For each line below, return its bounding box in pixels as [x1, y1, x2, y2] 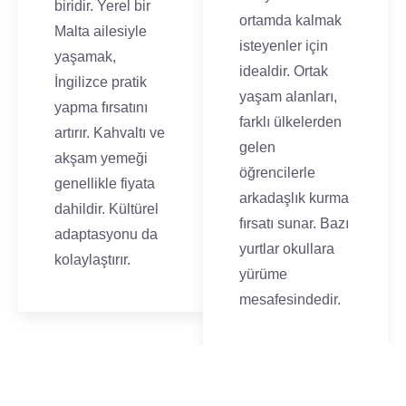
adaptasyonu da [54, 227, 158, 242]
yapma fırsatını [54, 100, 148, 115]
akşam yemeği [54, 150, 148, 166]
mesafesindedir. [239, 292, 341, 307]
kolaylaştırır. [54, 252, 130, 267]
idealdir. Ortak [239, 63, 328, 79]
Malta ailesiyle [54, 24, 147, 39]
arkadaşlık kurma [239, 190, 349, 206]
